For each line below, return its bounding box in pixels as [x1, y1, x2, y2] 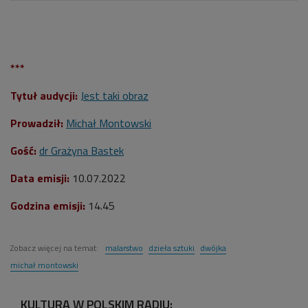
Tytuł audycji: [10, 87, 78, 104]
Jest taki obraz [80, 87, 148, 104]
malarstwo [105, 241, 143, 255]
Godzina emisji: [10, 197, 85, 214]
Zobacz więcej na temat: [10, 241, 100, 255]
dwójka [200, 241, 226, 255]
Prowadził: [10, 115, 63, 132]
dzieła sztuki [148, 241, 195, 255]
